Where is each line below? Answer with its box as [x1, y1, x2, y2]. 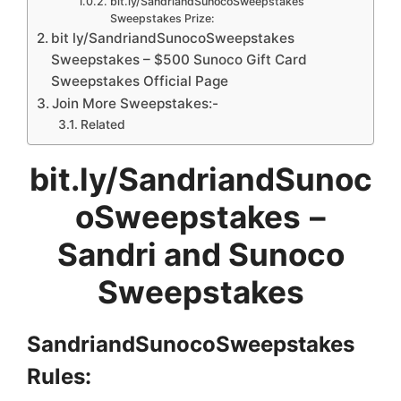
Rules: [27, 363, 91, 389]
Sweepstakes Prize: [109, 11, 215, 25]
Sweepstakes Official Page [51, 72, 229, 90]
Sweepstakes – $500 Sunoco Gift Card [51, 50, 308, 68]
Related [80, 116, 125, 132]
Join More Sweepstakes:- [52, 94, 219, 112]
